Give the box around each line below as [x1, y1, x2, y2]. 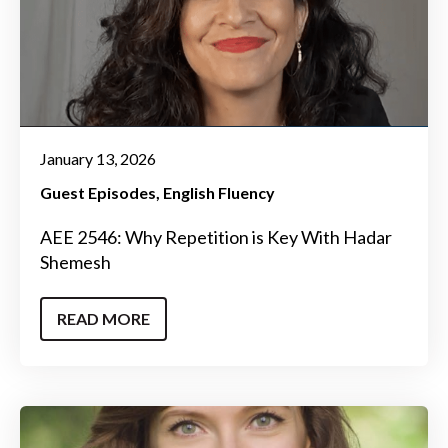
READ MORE [57, 308, 150, 328]
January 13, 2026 [40, 149, 156, 169]
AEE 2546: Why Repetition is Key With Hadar [40, 226, 392, 249]
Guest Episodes [40, 183, 156, 203]
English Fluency [163, 183, 275, 203]
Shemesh [40, 251, 111, 274]
